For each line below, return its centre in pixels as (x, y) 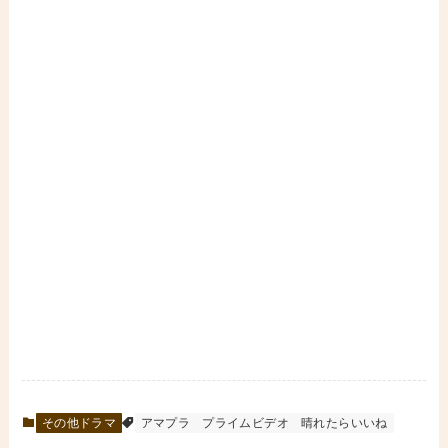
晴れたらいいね (344, 422)
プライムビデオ (246, 422)
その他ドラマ (79, 422)
